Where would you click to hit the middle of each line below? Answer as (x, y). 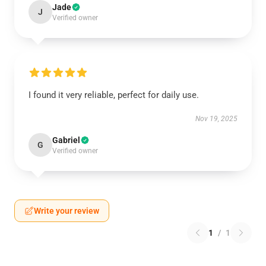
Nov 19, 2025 (216, 119)
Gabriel (66, 140)
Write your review (66, 211)
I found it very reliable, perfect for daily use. (114, 95)
